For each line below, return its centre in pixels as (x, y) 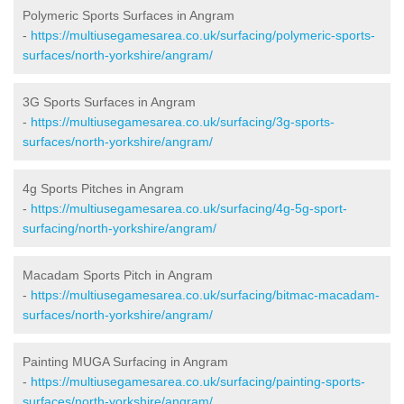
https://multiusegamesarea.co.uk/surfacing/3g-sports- (183, 121)
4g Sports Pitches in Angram (103, 188)
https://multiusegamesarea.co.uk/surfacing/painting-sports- (198, 381)
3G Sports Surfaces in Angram (109, 101)
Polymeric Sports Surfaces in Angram (129, 15)
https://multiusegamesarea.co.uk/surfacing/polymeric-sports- (203, 35)
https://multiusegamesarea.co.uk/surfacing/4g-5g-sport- (189, 208)
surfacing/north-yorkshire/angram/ (119, 228)
